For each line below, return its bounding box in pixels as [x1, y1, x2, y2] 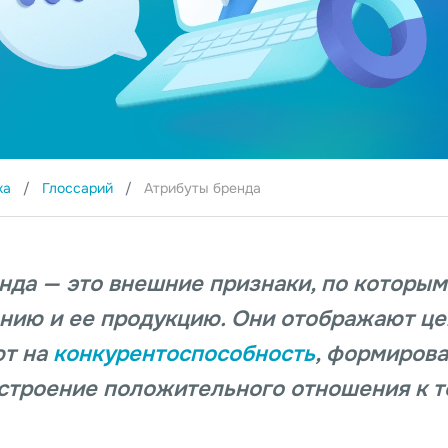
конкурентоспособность [53, 339, 315, 368]
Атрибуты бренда [144, 178, 261, 197]
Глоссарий [42, 178, 117, 197]
